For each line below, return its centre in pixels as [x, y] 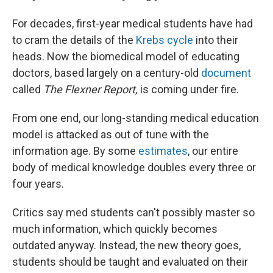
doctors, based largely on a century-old [107, 73]
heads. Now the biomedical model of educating [126, 57]
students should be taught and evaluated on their [130, 262]
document [226, 73]
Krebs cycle [165, 40]
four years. [38, 184]
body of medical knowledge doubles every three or [134, 168]
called [28, 90]
